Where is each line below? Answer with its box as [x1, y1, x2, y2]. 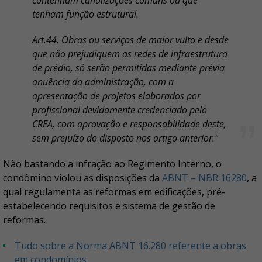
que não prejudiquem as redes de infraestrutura [32, 47, 227, 61]
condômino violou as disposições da [3, 171, 162, 185]
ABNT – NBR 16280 [162, 171, 247, 185]
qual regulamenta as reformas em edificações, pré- [3, 185, 225, 199]
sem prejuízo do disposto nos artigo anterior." [32, 132, 218, 145]
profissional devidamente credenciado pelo [32, 104, 207, 117]
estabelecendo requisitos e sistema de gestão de [3, 199, 215, 213]
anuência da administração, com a [32, 75, 174, 89]
